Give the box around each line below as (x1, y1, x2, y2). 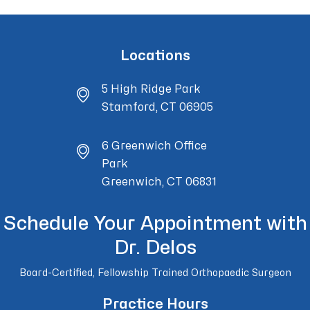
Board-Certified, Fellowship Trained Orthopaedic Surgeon (19, 268, 291, 277)
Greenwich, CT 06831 (101, 176, 217, 188)
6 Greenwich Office (101, 140, 207, 152)
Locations (120, 49, 190, 62)
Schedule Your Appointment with (3, 215, 307, 233)
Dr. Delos (113, 239, 197, 257)
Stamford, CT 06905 (101, 102, 213, 113)
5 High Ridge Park (101, 84, 201, 95)
